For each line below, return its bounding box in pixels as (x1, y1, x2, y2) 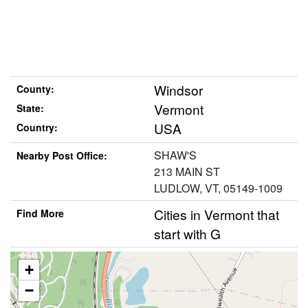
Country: (16, 120, 58, 135)
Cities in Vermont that (154, 204, 279, 223)
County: (16, 82, 54, 96)
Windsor (154, 80, 203, 100)
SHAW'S (154, 146, 197, 163)
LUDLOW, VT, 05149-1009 (154, 179, 283, 196)
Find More (16, 206, 64, 220)
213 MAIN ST (154, 163, 220, 179)
